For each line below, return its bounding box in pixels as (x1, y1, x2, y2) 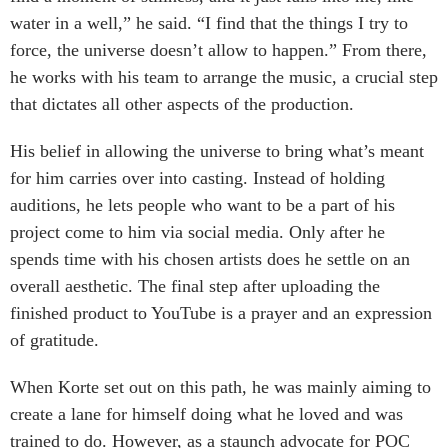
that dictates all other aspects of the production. (10, 93, 354, 114)
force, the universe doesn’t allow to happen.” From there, (10, 39, 427, 60)
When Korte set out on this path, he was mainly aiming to (10, 376, 431, 397)
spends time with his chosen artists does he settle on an (10, 248, 410, 269)
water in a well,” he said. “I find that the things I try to (10, 12, 408, 33)
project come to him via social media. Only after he (10, 221, 385, 242)
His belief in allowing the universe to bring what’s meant (10, 140, 424, 161)
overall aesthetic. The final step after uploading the (10, 275, 380, 296)
